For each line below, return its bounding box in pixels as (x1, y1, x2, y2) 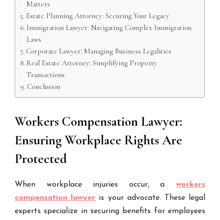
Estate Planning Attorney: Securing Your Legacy (26, 11, 170, 20)
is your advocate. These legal (95, 194, 205, 202)
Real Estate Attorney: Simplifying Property (27, 58, 158, 67)
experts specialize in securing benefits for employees (15, 207, 205, 215)
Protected (15, 151, 67, 167)
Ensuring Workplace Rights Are (15, 132, 183, 148)
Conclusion (27, 82, 61, 91)
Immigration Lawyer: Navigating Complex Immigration (27, 23, 192, 32)
